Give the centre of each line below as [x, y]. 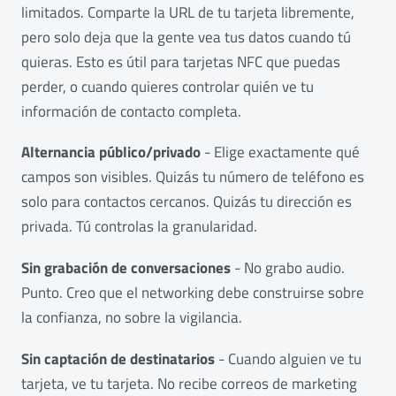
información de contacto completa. [131, 111]
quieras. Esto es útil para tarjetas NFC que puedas [181, 61]
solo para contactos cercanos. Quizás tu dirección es [187, 202]
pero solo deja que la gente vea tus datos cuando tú [186, 37]
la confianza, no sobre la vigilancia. [132, 318]
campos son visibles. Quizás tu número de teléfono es [193, 177]
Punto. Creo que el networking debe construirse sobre [193, 293]
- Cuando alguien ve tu [288, 358]
